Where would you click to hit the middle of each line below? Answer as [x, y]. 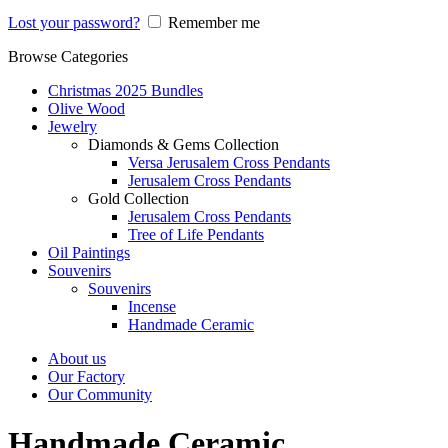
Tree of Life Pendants [196, 234]
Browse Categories [68, 56]
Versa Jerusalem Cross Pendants [229, 162]
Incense [152, 306]
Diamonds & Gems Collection [183, 144]
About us [77, 358]
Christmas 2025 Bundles [125, 90]
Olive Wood [86, 108]
